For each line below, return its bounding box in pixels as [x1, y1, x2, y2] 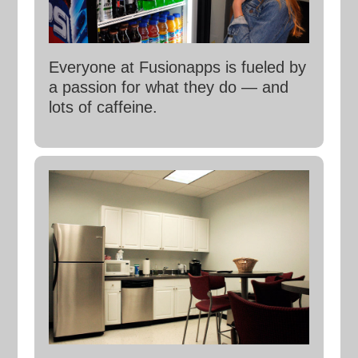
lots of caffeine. [48, 98, 157, 117]
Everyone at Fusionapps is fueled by [48, 58, 306, 77]
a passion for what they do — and [48, 78, 288, 97]
